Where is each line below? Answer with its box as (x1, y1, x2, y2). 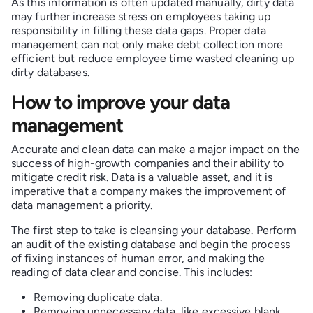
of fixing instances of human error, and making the (11, 251, 265, 265)
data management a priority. (11, 198, 152, 212)
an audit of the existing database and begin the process (11, 237, 291, 251)
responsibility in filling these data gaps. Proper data (11, 23, 266, 37)
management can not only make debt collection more (11, 37, 284, 51)
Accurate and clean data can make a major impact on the (11, 142, 300, 156)
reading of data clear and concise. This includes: (11, 265, 253, 279)
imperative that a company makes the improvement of (11, 184, 286, 198)
